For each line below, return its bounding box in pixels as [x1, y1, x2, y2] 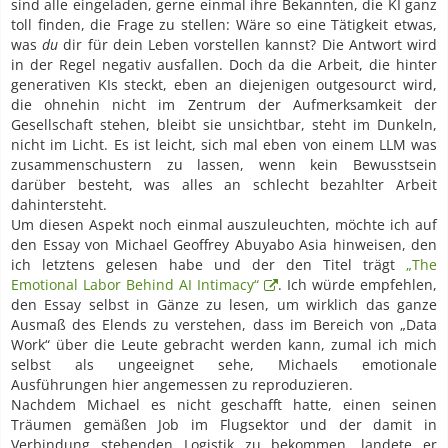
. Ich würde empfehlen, [278, 275, 437, 295]
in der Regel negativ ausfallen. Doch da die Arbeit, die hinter [11, 55, 437, 75]
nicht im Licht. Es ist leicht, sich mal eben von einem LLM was [11, 135, 437, 155]
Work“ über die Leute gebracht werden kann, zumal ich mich [11, 335, 437, 355]
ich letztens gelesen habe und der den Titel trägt [11, 255, 406, 275]
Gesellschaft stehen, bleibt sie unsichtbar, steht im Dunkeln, [11, 115, 437, 135]
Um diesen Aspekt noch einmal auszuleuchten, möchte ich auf [11, 215, 437, 235]
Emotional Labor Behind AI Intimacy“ [11, 275, 259, 295]
